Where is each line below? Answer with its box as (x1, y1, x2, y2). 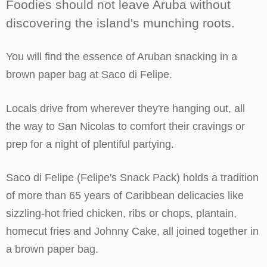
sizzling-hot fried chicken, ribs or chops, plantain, (6, 207, 237, 220)
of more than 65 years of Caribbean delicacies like (6, 190, 244, 202)
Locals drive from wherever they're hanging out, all (6, 102, 245, 114)
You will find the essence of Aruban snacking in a (6, 51, 237, 63)
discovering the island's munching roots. (6, 15, 235, 30)
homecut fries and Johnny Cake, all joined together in (6, 225, 259, 238)
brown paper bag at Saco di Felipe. (6, 69, 172, 81)
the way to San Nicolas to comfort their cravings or (6, 120, 245, 132)
